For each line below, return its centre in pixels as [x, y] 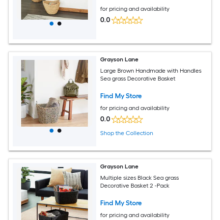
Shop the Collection [127, 133]
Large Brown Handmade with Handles [151, 71]
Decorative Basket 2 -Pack [135, 186]
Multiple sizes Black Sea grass [140, 178]
